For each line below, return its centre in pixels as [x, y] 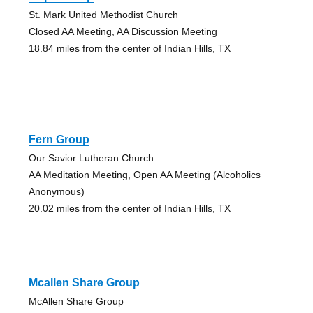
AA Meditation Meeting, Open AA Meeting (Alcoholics [144, 175]
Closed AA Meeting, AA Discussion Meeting [123, 32]
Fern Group [59, 140]
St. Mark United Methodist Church [103, 15]
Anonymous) [56, 192]
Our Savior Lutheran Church [91, 158]
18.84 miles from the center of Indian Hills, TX [129, 49]
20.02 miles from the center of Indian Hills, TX [129, 209]
